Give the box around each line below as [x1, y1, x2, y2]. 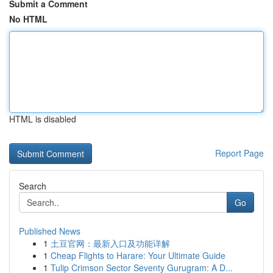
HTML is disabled [9, 113, 76, 125]
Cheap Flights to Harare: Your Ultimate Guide [51, 249, 225, 261]
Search [19, 180, 46, 192]
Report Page [215, 147, 264, 159]
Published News [19, 225, 80, 237]
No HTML [9, 13, 48, 25]
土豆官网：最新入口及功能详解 [51, 237, 170, 249]
